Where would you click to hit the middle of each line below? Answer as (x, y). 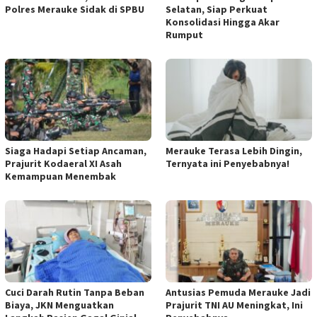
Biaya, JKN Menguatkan (59, 305)
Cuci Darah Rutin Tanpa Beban (75, 292)
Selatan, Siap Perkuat (217, 10)
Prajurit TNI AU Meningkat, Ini (234, 305)
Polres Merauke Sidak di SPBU (75, 10)
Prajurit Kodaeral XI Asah (63, 163)
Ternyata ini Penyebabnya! (227, 163)
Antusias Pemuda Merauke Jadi (238, 292)
